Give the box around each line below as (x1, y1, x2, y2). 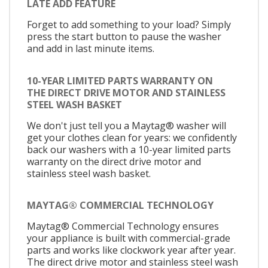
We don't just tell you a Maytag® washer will (27, 118, 226, 132)
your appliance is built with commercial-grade (27, 232, 230, 245)
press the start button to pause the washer (27, 30, 221, 44)
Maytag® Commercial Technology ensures (27, 220, 219, 233)
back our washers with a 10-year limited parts (27, 142, 231, 156)
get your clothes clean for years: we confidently (27, 130, 237, 144)
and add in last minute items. (27, 42, 154, 56)
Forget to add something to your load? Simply (27, 18, 231, 32)
